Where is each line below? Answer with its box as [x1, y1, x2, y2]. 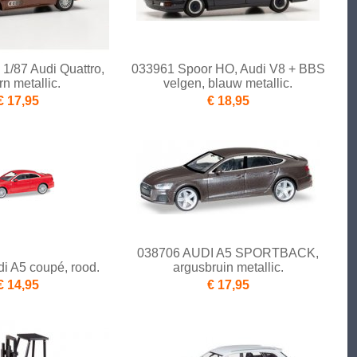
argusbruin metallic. [172, 261, 284, 275]
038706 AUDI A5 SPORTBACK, [137, 246, 319, 261]
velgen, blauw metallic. [163, 76, 292, 91]
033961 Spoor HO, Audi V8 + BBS [131, 62, 325, 76]
